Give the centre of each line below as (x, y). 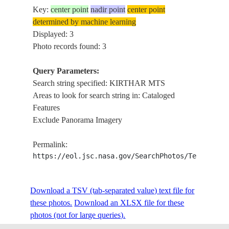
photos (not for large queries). (78, 215)
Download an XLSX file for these (129, 203)
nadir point (108, 9)
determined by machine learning (85, 22)
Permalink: (50, 144)
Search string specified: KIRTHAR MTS (99, 83)
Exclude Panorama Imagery (78, 120)
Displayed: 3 (53, 34)
